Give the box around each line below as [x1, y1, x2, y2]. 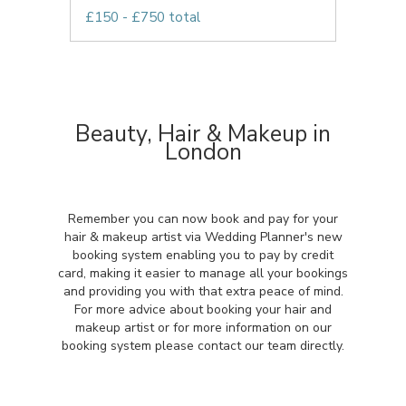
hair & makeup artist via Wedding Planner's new [63, 228, 343, 246]
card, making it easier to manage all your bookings [58, 265, 348, 282]
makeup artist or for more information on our [74, 319, 332, 336]
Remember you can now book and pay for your [68, 210, 338, 227]
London [164, 137, 242, 168]
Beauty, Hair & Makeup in [75, 119, 331, 150]
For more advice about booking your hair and [74, 301, 332, 318]
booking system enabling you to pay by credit [72, 246, 333, 264]
